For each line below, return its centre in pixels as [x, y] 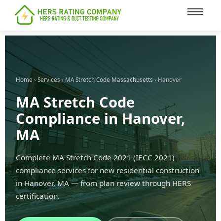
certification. [38, 196]
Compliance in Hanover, [100, 119]
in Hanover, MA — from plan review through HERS [103, 183]
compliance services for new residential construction [108, 170]
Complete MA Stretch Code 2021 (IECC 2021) [95, 158]
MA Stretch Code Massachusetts [109, 80]
